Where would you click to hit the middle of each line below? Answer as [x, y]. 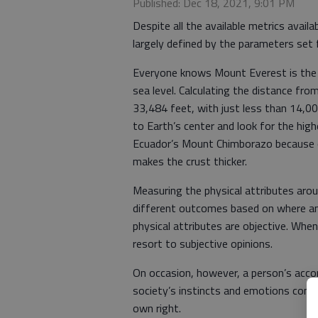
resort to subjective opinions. [203, 243]
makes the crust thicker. [190, 161]
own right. [157, 308]
